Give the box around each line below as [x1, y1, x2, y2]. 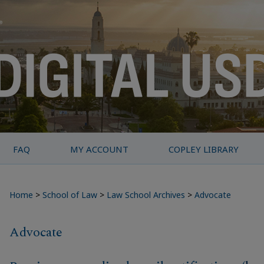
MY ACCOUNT [70, 143, 129, 155]
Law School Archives [107, 189, 185, 200]
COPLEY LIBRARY [169, 143, 239, 155]
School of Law [42, 189, 97, 200]
